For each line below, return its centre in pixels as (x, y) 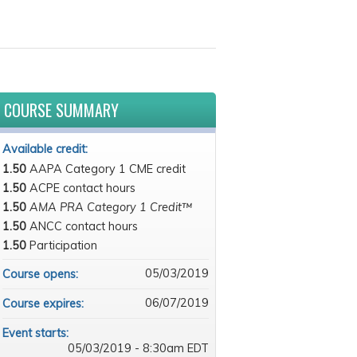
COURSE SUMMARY (61, 110)
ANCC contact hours (83, 226)
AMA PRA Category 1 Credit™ (110, 207)
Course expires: (44, 304)
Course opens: (41, 274)
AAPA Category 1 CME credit (107, 169)
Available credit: (46, 149)
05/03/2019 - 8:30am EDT (138, 348)
